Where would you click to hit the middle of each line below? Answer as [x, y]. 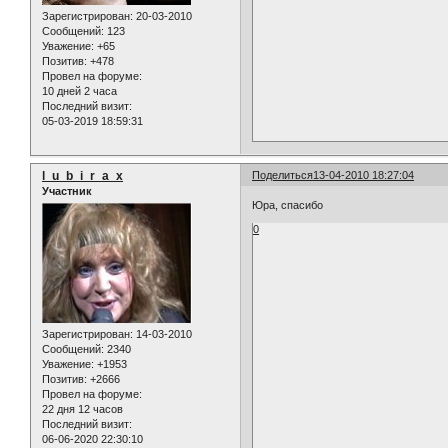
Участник [67, 191]
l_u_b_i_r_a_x [82, 176]
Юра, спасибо [288, 204]
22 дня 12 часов [82, 409]
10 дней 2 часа [79, 91]
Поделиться [283, 175]
